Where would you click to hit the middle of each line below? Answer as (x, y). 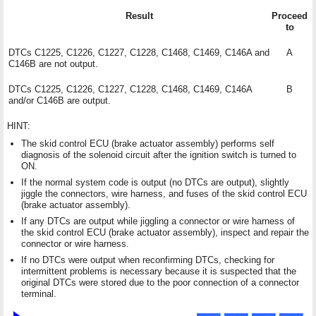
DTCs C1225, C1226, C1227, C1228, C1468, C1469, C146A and (139, 52)
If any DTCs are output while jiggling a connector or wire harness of (158, 221)
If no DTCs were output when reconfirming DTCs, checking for (148, 260)
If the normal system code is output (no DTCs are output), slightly (155, 182)
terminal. (39, 293)
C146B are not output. (53, 63)
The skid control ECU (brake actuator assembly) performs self (148, 143)
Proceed (290, 16)
